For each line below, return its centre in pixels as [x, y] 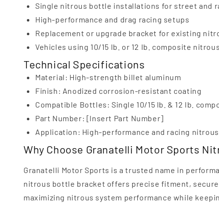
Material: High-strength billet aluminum [108, 77]
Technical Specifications [84, 64]
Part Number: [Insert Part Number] [99, 118]
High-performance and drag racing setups [112, 19]
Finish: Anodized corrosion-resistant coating [119, 91]
